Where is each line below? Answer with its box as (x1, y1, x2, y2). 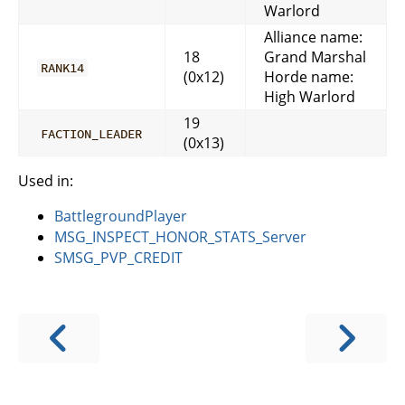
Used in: (18, 170, 73, 191)
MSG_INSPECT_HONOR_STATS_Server (54, 226, 306, 247)
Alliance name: (264, 26, 363, 47)
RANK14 (41, 59, 85, 76)
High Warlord (264, 86, 355, 107)
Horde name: (264, 66, 353, 87)
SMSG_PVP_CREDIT (54, 247, 183, 268)
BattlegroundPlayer (54, 205, 187, 226)
